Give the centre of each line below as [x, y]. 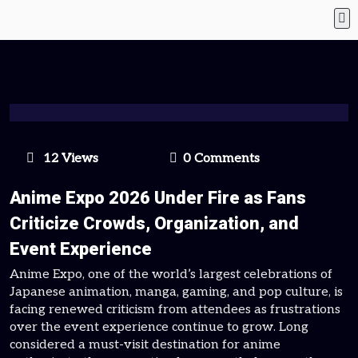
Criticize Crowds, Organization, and [154, 223]
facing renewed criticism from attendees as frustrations [175, 310]
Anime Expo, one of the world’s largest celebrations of [171, 274]
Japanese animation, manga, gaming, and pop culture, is [176, 292]
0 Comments [221, 159]
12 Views [69, 159]
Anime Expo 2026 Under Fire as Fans [158, 198]
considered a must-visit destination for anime [145, 345]
